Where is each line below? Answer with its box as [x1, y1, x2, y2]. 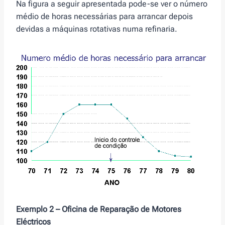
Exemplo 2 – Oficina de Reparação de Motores [16, 204, 181, 214]
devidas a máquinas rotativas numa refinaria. [16, 24, 177, 34]
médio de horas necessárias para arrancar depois [16, 12, 193, 22]
